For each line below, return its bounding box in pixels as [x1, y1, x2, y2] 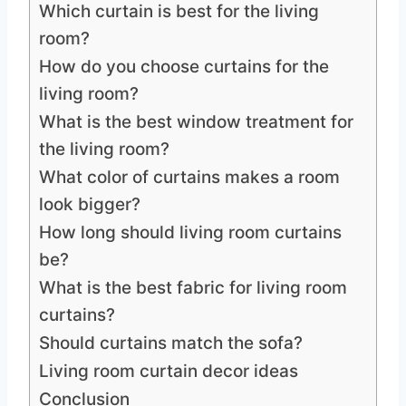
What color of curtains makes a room [39, 166, 340, 188]
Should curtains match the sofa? [39, 332, 303, 353]
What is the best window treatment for [39, 111, 353, 132]
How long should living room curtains [39, 221, 342, 243]
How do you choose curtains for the [39, 55, 329, 77]
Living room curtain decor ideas [39, 360, 298, 382]
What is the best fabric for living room [39, 276, 347, 298]
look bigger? [39, 193, 140, 215]
